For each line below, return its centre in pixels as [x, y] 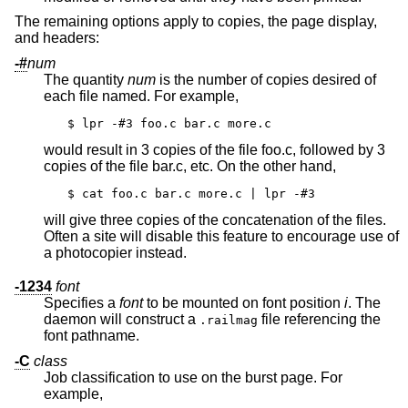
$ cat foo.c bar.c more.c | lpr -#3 [191, 194]
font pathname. [92, 336]
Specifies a [82, 303]
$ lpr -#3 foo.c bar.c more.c [169, 124]
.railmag [229, 321]
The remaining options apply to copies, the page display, [196, 22]
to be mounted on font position [244, 303]
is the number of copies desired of [266, 80]
